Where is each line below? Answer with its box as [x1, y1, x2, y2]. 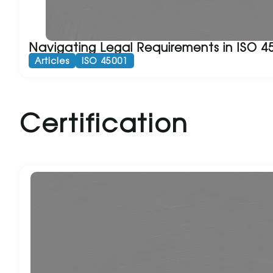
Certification [19, 104, 189, 140]
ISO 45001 [82, 54, 128, 67]
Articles [35, 54, 69, 67]
